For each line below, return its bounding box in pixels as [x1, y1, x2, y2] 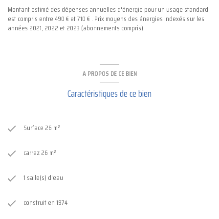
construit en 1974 [23, 197, 67, 208]
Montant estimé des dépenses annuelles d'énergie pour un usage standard [8, 4, 208, 15]
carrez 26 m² [23, 147, 56, 158]
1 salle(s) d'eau [23, 172, 63, 183]
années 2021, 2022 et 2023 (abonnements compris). [8, 22, 145, 34]
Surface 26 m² [23, 122, 60, 133]
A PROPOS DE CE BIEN [82, 67, 137, 79]
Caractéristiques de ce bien [67, 86, 152, 101]
